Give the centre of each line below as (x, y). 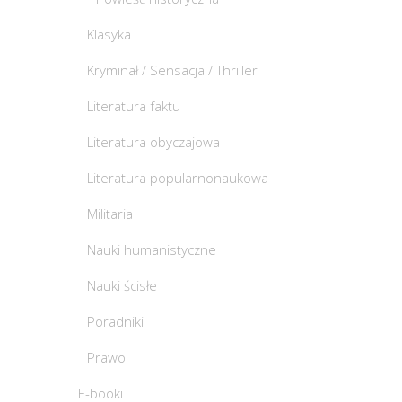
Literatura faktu (134, 106)
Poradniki (115, 321)
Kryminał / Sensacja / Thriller (172, 70)
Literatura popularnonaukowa (178, 178)
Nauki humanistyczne (152, 249)
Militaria (110, 214)
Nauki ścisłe (122, 285)
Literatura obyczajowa (153, 142)
